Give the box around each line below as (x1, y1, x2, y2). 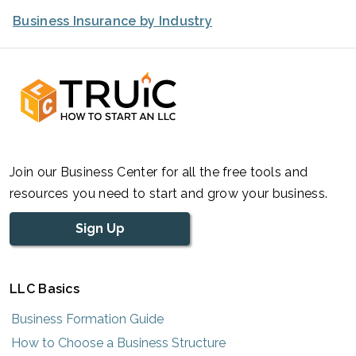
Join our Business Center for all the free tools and (10, 164, 308, 180)
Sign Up (75, 220, 125, 236)
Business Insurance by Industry (13, 13, 212, 29)
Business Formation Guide (11, 311, 164, 327)
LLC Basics (10, 281, 79, 296)
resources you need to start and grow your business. (10, 185, 328, 201)
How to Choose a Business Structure (11, 335, 226, 350)
